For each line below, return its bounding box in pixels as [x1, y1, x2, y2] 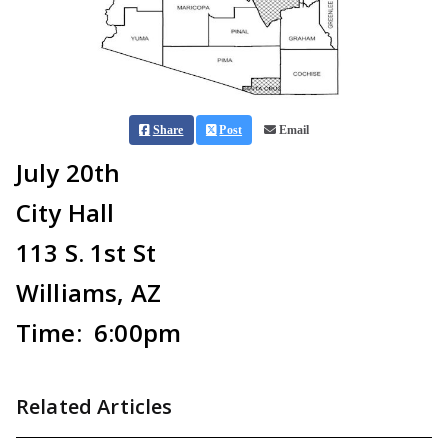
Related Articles [16, 392, 173, 420]
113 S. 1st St [16, 235, 157, 269]
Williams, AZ [16, 275, 161, 309]
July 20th [16, 155, 121, 189]
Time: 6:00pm [16, 315, 182, 349]
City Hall [16, 195, 115, 229]
